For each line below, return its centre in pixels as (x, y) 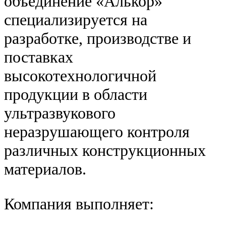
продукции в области (76, 95)
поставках (39, 57)
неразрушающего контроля (97, 132)
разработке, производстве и (98, 39)
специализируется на (76, 20)
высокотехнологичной (80, 76)
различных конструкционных (105, 151)
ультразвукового (60, 113)
